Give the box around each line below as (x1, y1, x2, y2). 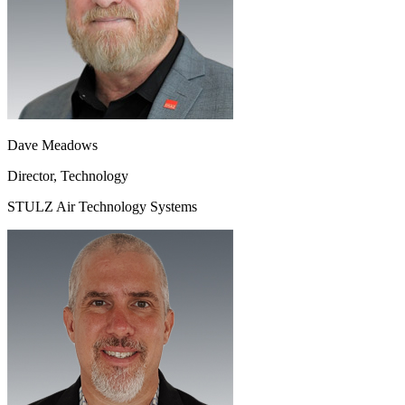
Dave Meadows (7, 137, 98, 153)
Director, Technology (7, 167, 128, 184)
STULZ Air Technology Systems (7, 198, 197, 214)
